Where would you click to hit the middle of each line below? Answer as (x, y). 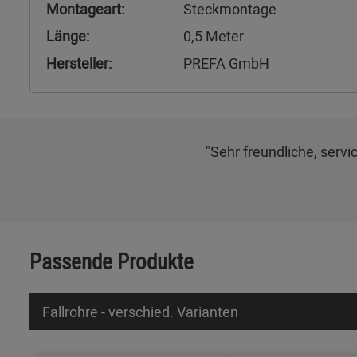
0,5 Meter (214, 36)
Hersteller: (79, 63)
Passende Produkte (112, 261)
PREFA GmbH (226, 63)
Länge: (68, 36)
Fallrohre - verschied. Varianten (140, 312)
